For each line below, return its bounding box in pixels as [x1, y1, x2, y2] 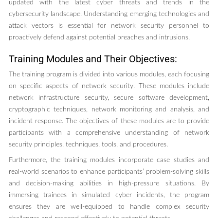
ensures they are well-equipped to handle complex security [8, 203, 210, 211]
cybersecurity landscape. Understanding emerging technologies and [8, 11, 210, 18]
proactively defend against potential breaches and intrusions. [8, 34, 190, 41]
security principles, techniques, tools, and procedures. [8, 141, 168, 148]
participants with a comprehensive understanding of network [8, 129, 210, 137]
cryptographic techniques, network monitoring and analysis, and [8, 106, 210, 113]
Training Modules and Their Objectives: [8, 53, 177, 65]
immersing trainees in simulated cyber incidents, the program [8, 192, 210, 199]
